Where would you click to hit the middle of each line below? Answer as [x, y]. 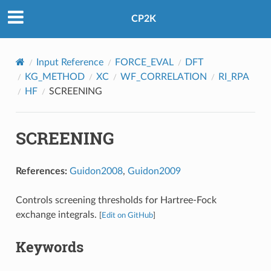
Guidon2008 [96, 171]
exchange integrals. [57, 214]
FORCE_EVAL [144, 62]
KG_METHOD [54, 77]
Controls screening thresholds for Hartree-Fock [116, 200]
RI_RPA [233, 77]
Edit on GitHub [127, 215]
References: [41, 171]
